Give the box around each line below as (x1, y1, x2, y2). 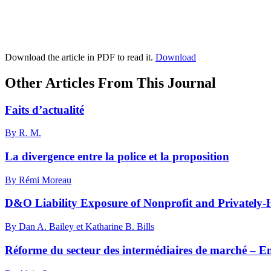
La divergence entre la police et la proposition (5, 149, 229, 163)
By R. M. (5, 128, 41, 139)
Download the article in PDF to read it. (5, 51, 155, 62)
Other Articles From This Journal (5, 74, 216, 91)
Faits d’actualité (5, 103, 84, 116)
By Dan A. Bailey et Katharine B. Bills (5, 221, 154, 232)
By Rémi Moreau (5, 174, 71, 185)
